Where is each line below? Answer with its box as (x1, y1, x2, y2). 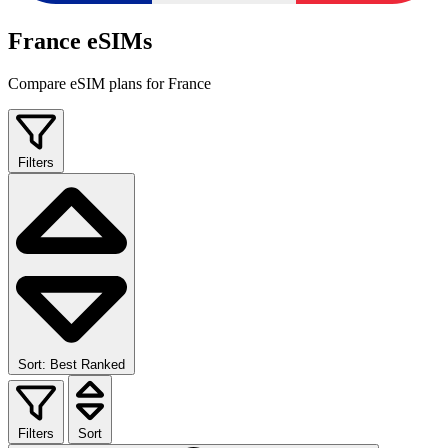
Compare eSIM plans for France (8, 75, 211, 93)
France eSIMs (8, 28, 152, 55)
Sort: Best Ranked (18, 356, 125, 372)
